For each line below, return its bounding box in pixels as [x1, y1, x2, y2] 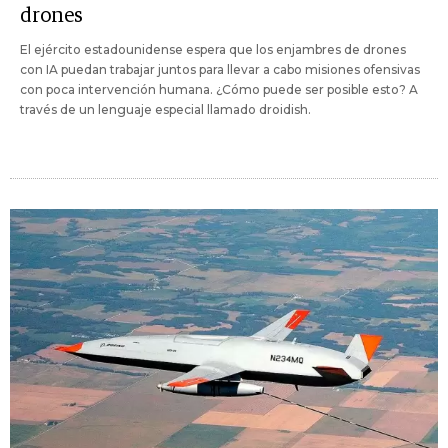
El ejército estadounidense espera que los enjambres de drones [20, 42, 406, 58]
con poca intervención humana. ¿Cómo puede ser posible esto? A [20, 82, 418, 98]
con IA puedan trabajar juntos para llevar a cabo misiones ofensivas [20, 62, 420, 78]
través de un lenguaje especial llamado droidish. [20, 102, 311, 118]
